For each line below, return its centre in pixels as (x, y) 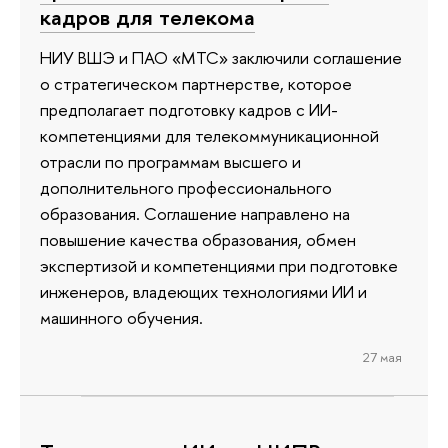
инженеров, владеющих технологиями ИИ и (203, 291)
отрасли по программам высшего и (170, 161)
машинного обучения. (121, 317)
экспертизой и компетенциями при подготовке (219, 265)
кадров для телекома (147, 17)
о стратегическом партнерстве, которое (196, 83)
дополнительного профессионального (186, 187)
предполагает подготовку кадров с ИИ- (189, 109)
